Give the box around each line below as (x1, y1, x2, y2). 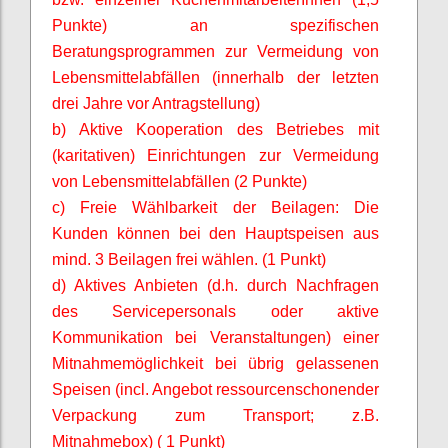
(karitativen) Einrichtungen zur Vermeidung (52, 146, 379, 164)
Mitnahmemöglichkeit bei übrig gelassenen (52, 354, 379, 372)
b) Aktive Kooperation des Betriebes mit (52, 120, 379, 138)
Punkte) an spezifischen (52, 16, 379, 34)
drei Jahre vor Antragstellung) (52, 94, 260, 112)
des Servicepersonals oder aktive (52, 302, 379, 320)
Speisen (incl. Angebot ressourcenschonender (52, 380, 379, 398)
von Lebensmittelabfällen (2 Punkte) (52, 172, 307, 190)
